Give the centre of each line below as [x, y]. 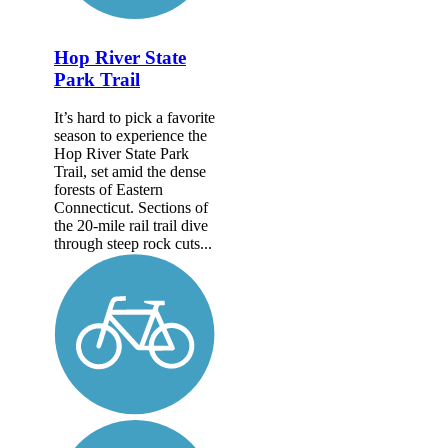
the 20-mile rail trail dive [131, 226]
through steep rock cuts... [133, 244]
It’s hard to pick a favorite [134, 118]
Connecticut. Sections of [131, 208]
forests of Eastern [108, 190]
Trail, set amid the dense [130, 172]
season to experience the [130, 136]
